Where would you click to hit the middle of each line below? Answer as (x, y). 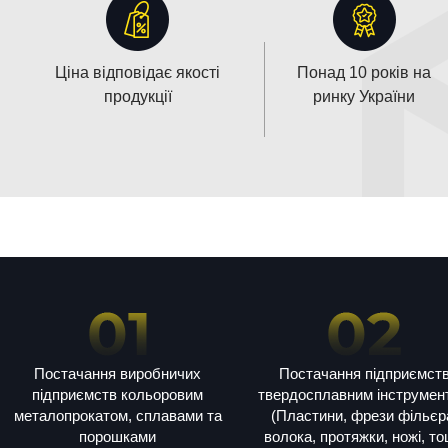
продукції (137, 96)
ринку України (364, 96)
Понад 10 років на (364, 72)
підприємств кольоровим (117, 394)
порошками (117, 436)
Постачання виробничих (117, 373)
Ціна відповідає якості (137, 72)
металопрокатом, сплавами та (117, 415)
